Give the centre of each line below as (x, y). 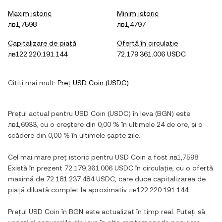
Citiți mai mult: (32, 83)
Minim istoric (138, 13)
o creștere (67, 124)
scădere (21, 135)
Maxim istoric (30, 13)
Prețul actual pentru (41, 113)
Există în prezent (36, 168)
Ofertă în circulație (147, 43)
